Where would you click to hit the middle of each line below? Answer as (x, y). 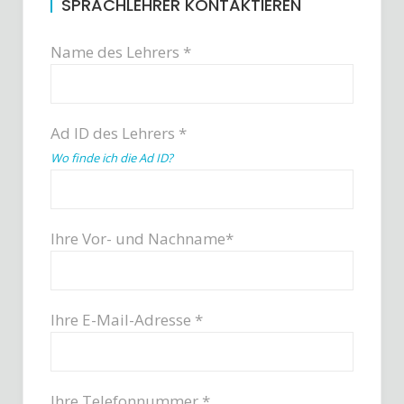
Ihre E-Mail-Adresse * (127, 320)
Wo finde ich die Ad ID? (112, 158)
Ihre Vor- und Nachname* (142, 239)
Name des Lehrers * (121, 52)
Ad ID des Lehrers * (119, 133)
